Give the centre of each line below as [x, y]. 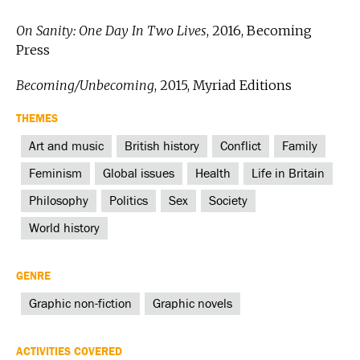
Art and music [66, 146]
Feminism [55, 173]
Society [228, 200]
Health [213, 173]
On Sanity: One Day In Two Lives [111, 30]
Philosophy [59, 200]
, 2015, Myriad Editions [223, 85]
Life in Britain [288, 173]
